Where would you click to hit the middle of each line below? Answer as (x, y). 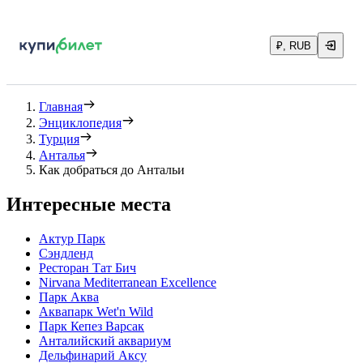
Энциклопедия (80, 123)
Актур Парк (72, 238)
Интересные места (89, 204)
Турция (59, 139)
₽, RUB (294, 46)
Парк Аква (69, 297)
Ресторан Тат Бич (88, 267)
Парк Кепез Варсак (92, 326)
